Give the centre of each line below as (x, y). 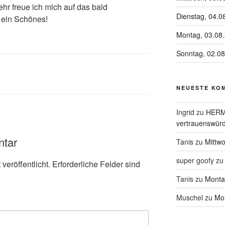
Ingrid (185, 112)
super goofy (195, 160)
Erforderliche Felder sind (96, 164)
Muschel (189, 198)
